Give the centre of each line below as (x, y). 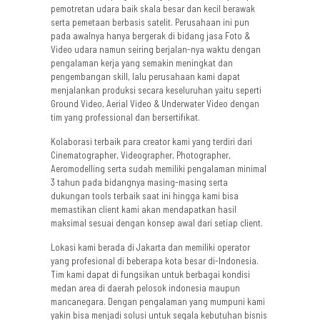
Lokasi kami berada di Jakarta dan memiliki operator (151, 247)
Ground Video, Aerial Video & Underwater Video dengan (155, 104)
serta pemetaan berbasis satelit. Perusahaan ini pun (150, 22)
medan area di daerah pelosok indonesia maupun (146, 288)
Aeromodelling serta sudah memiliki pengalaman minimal (159, 169)
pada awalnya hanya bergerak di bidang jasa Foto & (151, 36)
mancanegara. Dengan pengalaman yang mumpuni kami (158, 301)
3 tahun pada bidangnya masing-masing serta (140, 182)
